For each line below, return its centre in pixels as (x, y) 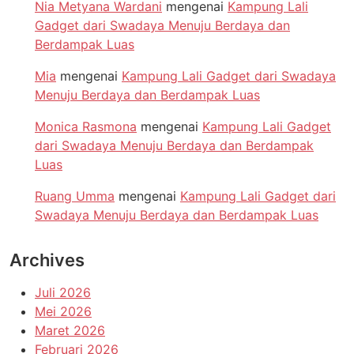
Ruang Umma (75, 196)
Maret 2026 (70, 330)
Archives (47, 260)
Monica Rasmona (86, 126)
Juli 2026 (63, 292)
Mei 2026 (63, 311)
